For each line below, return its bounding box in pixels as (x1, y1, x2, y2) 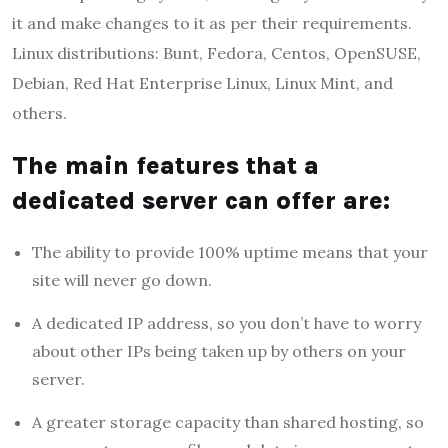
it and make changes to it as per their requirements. (12, 12, 412, 33)
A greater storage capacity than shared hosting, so (32, 411, 424, 432)
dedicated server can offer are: (12, 185, 390, 215)
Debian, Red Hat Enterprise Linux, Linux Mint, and (12, 72, 393, 93)
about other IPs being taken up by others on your (32, 340, 406, 361)
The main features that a (12, 150, 319, 180)
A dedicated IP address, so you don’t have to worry (32, 312, 421, 333)
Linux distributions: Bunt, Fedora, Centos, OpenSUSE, (12, 42, 421, 63)
